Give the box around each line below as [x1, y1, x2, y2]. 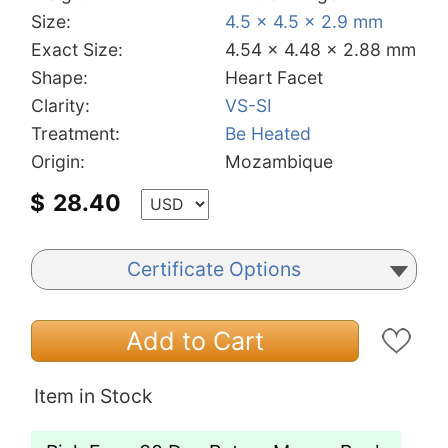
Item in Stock [34, 383, 153, 408]
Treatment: [31, 122, 120, 144]
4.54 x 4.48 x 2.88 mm [225, 38, 416, 60]
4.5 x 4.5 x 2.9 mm [225, 10, 383, 32]
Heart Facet [225, 66, 323, 88]
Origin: [31, 150, 85, 172]
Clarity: [31, 94, 90, 116]
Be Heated [225, 122, 311, 144]
